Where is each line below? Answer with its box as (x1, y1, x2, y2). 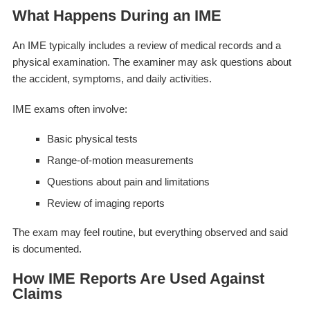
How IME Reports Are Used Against (12, 269, 264, 287)
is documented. (12, 242, 82, 255)
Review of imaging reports (46, 197, 165, 209)
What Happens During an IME (12, 6, 221, 24)
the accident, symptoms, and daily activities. (12, 72, 212, 84)
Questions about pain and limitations (46, 175, 210, 188)
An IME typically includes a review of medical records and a (12, 39, 281, 51)
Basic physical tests (46, 132, 138, 145)
